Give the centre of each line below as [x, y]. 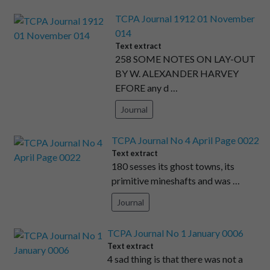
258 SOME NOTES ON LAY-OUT [186, 59]
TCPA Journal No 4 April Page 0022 [186, 140]
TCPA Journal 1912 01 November [185, 19]
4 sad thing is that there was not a [175, 259]
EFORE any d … [147, 88]
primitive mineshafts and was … [176, 181]
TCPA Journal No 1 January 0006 [176, 233]
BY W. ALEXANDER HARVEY [177, 74]
